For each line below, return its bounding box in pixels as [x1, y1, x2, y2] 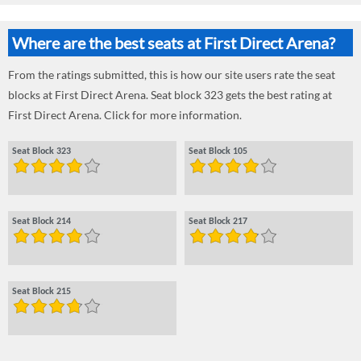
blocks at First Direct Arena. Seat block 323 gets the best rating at [8, 87, 332, 102]
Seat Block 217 [189, 216, 247, 226]
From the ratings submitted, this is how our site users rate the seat [8, 67, 335, 81]
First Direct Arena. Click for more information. [8, 107, 242, 122]
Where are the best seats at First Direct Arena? [12, 32, 335, 52]
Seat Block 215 [12, 286, 71, 297]
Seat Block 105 [189, 146, 247, 156]
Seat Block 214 [12, 216, 71, 226]
